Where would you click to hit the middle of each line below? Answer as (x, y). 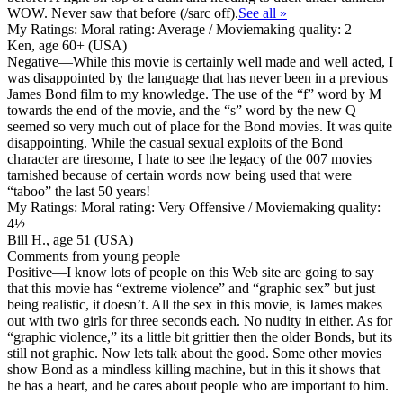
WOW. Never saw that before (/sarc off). (123, 13)
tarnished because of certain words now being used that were (179, 175)
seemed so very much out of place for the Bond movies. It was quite (200, 126)
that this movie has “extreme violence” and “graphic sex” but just (191, 288)
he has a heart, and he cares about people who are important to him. (198, 385)
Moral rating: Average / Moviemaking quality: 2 (215, 29)
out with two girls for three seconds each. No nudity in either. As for (200, 320)
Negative (33, 61)
